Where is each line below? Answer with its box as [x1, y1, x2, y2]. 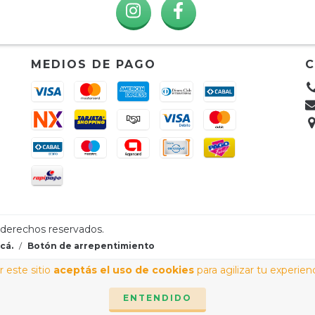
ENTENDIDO [123, 292, 192, 303]
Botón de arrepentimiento [27, 240, 155, 251]
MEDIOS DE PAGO [31, 57, 156, 71]
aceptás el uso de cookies [53, 264, 194, 276]
